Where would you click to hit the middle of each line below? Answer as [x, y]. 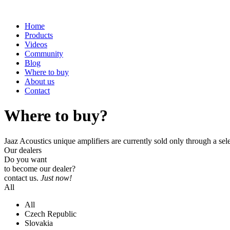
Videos [36, 44]
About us [40, 81]
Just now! [56, 178]
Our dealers [23, 150]
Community [44, 54]
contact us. [22, 178]
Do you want [25, 159]
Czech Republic [51, 214]
